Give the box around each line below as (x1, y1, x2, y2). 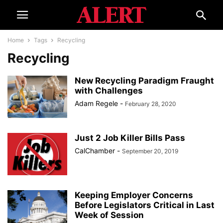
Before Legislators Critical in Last (75, 200, 215, 210)
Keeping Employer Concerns (75, 190, 193, 200)
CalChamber (75, 146, 115, 155)
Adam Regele (75, 99, 118, 108)
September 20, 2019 (122, 147, 178, 155)
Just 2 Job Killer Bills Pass (75, 133, 185, 143)
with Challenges (75, 86, 143, 96)
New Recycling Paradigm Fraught (75, 76, 214, 86)
